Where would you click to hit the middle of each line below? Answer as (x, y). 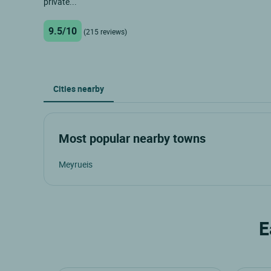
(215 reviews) (105, 31)
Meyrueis (76, 164)
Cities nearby (79, 88)
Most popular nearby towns (132, 138)
